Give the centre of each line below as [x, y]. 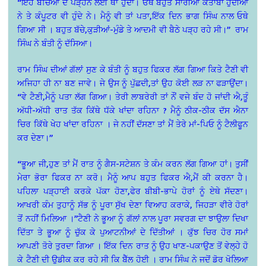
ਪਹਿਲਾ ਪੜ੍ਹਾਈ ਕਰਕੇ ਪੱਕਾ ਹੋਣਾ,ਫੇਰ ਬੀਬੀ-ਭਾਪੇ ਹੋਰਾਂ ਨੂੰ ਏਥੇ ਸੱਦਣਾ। [133, 191]
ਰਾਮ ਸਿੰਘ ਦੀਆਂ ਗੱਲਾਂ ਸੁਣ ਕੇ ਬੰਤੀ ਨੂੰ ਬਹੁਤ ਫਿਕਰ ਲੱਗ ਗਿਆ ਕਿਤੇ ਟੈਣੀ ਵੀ [133, 69]
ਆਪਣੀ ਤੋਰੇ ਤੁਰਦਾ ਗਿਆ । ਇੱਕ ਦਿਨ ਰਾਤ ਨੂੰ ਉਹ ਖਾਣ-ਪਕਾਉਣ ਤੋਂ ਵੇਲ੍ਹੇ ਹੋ [133, 246]
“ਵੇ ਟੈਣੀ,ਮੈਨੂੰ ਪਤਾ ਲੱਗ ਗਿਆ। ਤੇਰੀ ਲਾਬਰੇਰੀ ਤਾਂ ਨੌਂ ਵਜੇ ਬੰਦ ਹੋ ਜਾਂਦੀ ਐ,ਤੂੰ [133, 97]
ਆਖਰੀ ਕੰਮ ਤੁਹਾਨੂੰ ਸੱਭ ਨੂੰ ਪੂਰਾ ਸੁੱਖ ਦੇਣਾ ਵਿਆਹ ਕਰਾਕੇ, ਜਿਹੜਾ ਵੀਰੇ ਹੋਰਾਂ [133, 205]
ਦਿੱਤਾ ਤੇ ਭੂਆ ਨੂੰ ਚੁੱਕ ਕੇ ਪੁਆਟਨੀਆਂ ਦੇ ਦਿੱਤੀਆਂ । [103, 232]
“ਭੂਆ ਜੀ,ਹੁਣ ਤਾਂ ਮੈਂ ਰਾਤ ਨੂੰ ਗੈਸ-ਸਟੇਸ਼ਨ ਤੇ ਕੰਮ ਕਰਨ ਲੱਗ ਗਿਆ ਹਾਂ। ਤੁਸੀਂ [133, 164]
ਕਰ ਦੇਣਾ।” [35, 138]
